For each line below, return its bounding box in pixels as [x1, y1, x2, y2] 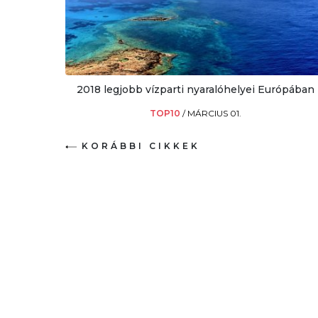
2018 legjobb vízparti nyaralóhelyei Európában [76, 82, 314, 96]
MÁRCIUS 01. [187, 107, 241, 119]
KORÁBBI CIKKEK [81, 140, 200, 151]
